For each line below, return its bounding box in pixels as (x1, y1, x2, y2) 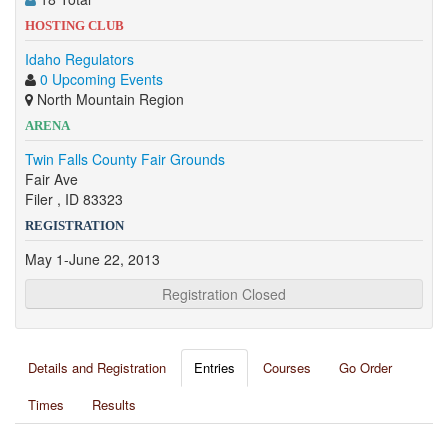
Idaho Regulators (25, 49, 134, 69)
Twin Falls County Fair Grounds (25, 149, 225, 169)
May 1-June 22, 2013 (25, 249, 160, 269)
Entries (194, 358, 235, 377)
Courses (263, 358, 311, 377)
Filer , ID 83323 (25, 189, 123, 209)
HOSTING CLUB (25, 18, 124, 33)
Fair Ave (25, 169, 78, 189)
